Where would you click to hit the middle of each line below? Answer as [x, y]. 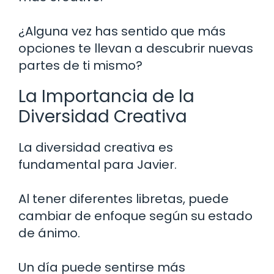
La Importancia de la [106, 97]
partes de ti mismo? [80, 66]
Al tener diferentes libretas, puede [124, 199]
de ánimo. [49, 233]
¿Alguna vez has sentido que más [122, 31]
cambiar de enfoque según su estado [135, 216]
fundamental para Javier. [98, 165]
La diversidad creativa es [96, 148]
